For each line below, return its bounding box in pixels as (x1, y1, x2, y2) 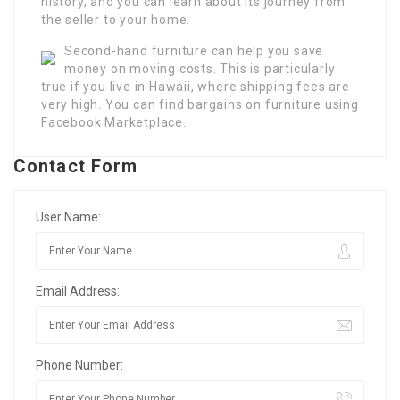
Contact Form (13, 154, 138, 177)
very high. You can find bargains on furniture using (41, 96, 359, 112)
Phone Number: (36, 357, 123, 372)
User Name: (36, 209, 101, 224)
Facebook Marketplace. (41, 114, 187, 129)
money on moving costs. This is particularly (64, 61, 336, 76)
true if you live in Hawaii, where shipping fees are (41, 79, 350, 94)
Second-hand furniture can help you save (64, 43, 324, 58)
